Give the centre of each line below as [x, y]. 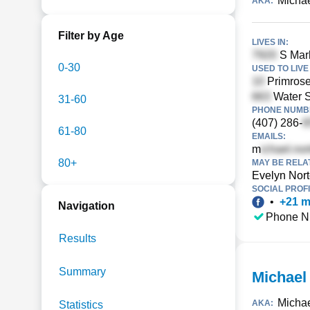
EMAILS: [269, 136]
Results [77, 238]
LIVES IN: [270, 42]
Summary [82, 272]
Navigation [86, 206]
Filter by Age [91, 36]
